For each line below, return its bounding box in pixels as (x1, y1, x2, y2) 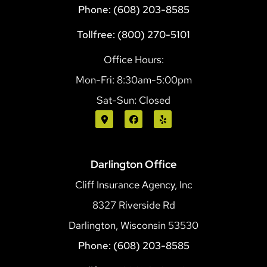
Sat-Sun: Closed (97, 93, 170, 107)
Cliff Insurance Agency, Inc (74, 178, 193, 191)
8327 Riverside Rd (92, 198, 175, 212)
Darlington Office (91, 157, 176, 171)
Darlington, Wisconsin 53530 (69, 218, 198, 232)
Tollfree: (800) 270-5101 (77, 27, 190, 41)
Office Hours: (103, 52, 164, 66)
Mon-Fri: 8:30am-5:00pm (75, 73, 192, 86)
